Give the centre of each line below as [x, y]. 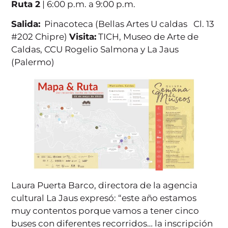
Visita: [83, 37]
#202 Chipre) [40, 37]
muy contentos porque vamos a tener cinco [105, 210]
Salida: [26, 24]
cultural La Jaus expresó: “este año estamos [104, 198]
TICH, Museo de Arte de [148, 37]
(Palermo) [33, 62]
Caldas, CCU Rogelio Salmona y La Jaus [95, 50]
